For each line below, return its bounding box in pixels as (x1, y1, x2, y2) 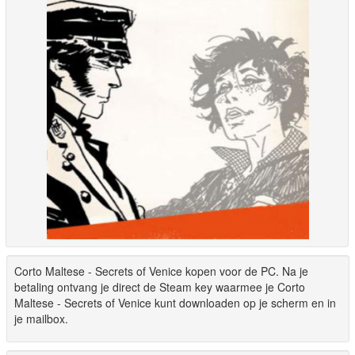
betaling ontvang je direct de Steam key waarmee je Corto (14, 279, 305, 295)
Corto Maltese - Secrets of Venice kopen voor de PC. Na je (14, 263, 308, 279)
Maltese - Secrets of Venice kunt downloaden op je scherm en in (14, 295, 336, 311)
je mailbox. (14, 311, 68, 326)
